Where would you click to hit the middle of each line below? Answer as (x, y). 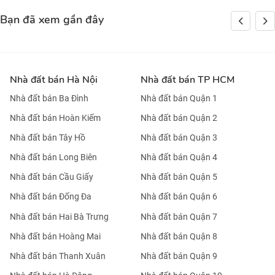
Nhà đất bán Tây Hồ (48, 138)
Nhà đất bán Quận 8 (179, 236)
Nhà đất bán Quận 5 (179, 177)
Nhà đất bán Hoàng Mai (55, 236)
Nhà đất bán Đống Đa (51, 197)
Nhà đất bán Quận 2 (179, 118)
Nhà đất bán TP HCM (188, 80)
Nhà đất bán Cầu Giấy (52, 177)
